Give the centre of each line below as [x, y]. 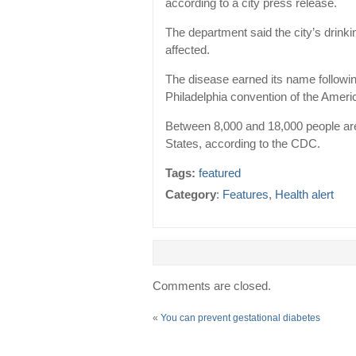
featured [220, 174]
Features [246, 195]
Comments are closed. [212, 286]
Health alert [304, 195]
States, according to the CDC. [243, 144]
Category [191, 195]
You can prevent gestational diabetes [240, 318]
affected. [188, 50]
